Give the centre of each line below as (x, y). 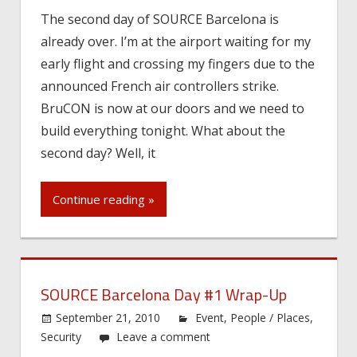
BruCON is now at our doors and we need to (173, 108)
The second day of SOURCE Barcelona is (160, 19)
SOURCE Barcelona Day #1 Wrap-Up (164, 294)
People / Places (271, 317)
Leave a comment (164, 336)
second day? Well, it (98, 153)
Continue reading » (104, 200)
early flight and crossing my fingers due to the (178, 63)
